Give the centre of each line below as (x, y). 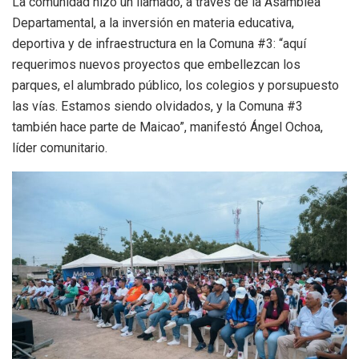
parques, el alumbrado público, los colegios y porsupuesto (175, 85)
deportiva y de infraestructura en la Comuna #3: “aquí (159, 43)
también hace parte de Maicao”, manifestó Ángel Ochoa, (167, 127)
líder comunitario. (60, 147)
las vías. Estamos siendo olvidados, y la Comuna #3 (157, 106)
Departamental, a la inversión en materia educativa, (153, 22)
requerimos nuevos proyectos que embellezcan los (156, 64)
